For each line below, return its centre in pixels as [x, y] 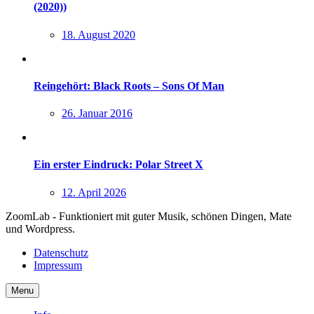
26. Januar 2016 [97, 114]
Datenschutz [61, 252]
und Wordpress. [40, 228]
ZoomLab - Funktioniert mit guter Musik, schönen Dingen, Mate [149, 216]
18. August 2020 [98, 34]
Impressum [58, 265]
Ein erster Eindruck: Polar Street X [118, 165]
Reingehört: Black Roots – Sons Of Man [129, 86]
